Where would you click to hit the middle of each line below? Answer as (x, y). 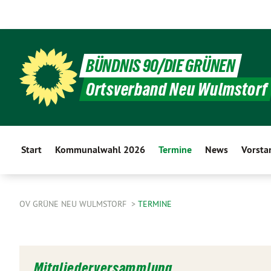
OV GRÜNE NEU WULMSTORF (74, 204)
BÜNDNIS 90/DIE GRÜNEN (161, 66)
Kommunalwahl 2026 (100, 150)
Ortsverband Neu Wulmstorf (177, 89)
